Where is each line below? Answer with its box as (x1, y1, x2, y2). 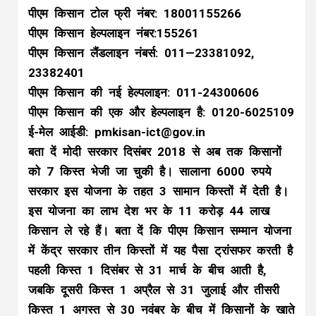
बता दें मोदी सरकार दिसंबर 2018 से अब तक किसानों (28, 145, 281, 159)
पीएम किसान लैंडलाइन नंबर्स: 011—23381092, (28, 46, 254, 60)
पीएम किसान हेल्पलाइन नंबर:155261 (28, 26, 199, 40)
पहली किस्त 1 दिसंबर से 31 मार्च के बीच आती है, (28, 263, 266, 277)
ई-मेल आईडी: (28, 125, 95, 139)
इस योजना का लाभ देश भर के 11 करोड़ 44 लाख (28, 204, 269, 218)
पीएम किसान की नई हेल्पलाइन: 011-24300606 (28, 85, 259, 99)
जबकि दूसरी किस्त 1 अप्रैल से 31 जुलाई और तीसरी (28, 283, 279, 297)
